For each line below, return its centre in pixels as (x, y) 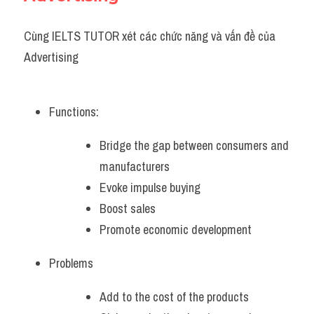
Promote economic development (176, 230)
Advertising (51, 57)
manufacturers (135, 166)
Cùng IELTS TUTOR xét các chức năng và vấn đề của (150, 36)
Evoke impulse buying (150, 187)
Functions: (74, 112)
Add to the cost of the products (176, 297)
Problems (71, 263)
